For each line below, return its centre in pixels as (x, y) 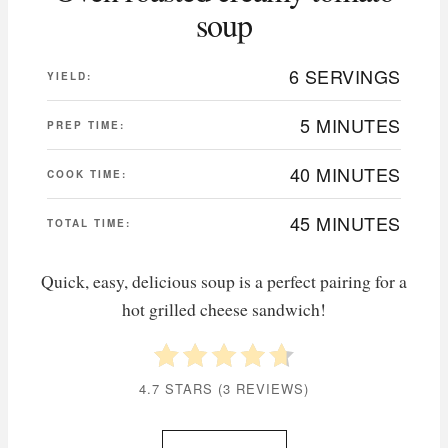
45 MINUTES (345, 223)
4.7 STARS (176, 389)
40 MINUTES (345, 174)
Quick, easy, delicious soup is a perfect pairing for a (224, 281)
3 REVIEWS (263, 389)
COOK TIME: (87, 174)
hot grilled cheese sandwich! (224, 309)
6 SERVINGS (344, 76)
